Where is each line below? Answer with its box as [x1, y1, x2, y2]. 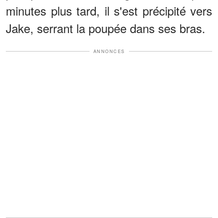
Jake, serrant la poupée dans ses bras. [6, 19, 205, 36]
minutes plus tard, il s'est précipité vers [6, 1, 212, 19]
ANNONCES [93, 48, 125, 54]
